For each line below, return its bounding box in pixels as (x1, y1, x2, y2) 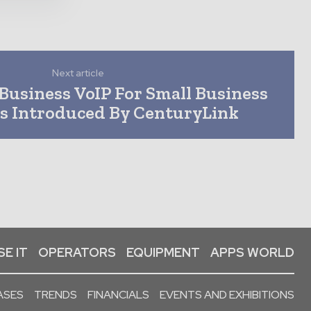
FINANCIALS (87, 287, 149, 302)
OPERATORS (38, 244, 116, 260)
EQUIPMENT (126, 244, 200, 260)
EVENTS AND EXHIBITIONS (160, 287, 294, 302)
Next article (52, 66, 105, 79)
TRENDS (34, 287, 77, 302)
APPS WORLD (210, 244, 294, 260)
